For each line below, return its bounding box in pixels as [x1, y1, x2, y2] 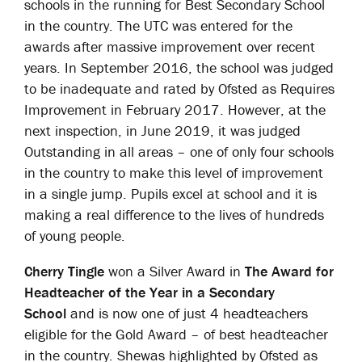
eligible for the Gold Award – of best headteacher [24, 325, 328, 343]
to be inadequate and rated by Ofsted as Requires [24, 79, 335, 98]
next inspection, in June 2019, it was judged [24, 121, 301, 140]
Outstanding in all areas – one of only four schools [24, 142, 334, 161]
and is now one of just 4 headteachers [66, 304, 308, 322]
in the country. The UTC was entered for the [24, 16, 293, 35]
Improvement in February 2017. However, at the [24, 100, 326, 119]
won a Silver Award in [104, 262, 245, 280]
